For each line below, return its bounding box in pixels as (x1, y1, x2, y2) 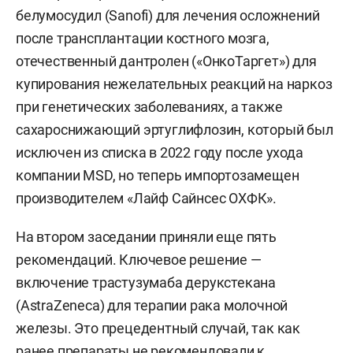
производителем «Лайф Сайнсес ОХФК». (16, 189, 277, 206)
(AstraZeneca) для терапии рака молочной (16, 296, 288, 314)
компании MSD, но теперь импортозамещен (16, 166, 299, 184)
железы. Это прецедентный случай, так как (16, 319, 300, 336)
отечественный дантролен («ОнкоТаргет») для (16, 52, 317, 69)
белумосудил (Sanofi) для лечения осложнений (16, 6, 320, 24)
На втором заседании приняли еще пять (16, 228, 277, 245)
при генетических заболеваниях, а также (16, 98, 283, 115)
